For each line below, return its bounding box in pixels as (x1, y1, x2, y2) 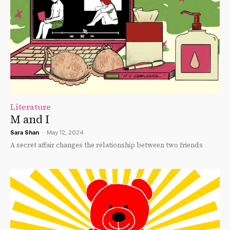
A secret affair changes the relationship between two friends (10, 140, 203, 149)
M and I (10, 111, 49, 127)
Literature (10, 101, 51, 112)
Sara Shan (10, 128, 39, 136)
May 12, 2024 (47, 128, 84, 136)
